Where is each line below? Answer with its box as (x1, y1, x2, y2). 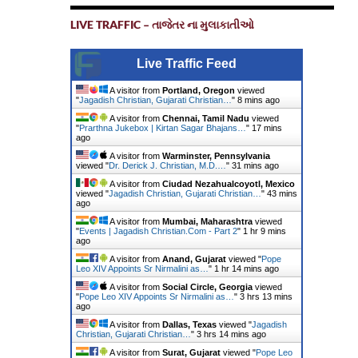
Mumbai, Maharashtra (161, 217, 253, 226)
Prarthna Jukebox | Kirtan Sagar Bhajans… (78, 123, 246, 133)
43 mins (266, 189, 297, 198)
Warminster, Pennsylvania (161, 151, 270, 161)
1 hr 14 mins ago (213, 264, 279, 273)
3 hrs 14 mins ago (196, 329, 266, 339)
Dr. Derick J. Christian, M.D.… (108, 161, 226, 170)
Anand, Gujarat (161, 254, 226, 264)
